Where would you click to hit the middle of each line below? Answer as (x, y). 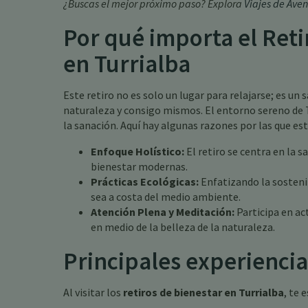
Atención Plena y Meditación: (163, 212)
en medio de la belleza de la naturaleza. (183, 227)
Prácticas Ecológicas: (145, 181)
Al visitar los (93, 292)
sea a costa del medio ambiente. (166, 197)
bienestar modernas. (139, 166)
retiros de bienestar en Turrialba (203, 292)
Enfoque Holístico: (137, 151)
